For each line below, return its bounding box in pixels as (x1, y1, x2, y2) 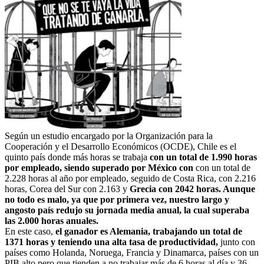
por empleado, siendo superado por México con (5, 163, 196, 173)
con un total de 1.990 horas (147, 152, 257, 163)
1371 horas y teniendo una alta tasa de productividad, (5, 237, 218, 247)
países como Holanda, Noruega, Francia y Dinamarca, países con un (5, 247, 259, 258)
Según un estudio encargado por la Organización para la (5, 131, 213, 141)
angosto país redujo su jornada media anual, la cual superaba (5, 205, 249, 216)
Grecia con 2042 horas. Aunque (130, 184, 255, 194)
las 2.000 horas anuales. (5, 216, 98, 226)
